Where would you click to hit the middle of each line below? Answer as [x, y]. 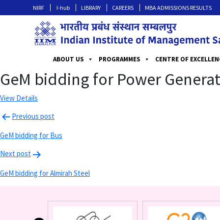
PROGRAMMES [120, 59]
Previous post [33, 116]
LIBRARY [91, 7]
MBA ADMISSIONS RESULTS [179, 7]
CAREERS [123, 7]
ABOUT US [69, 59]
